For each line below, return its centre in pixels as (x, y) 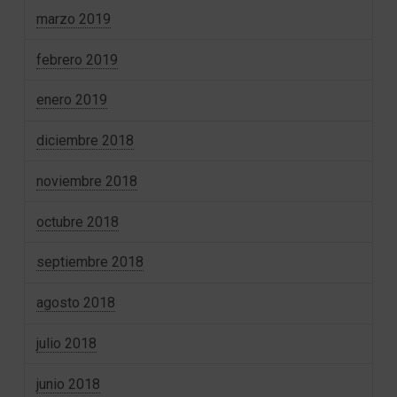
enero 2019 (72, 100)
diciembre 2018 (86, 141)
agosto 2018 (76, 303)
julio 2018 (67, 343)
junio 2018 (69, 384)
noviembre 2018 (87, 181)
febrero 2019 (78, 59)
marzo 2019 (74, 19)
